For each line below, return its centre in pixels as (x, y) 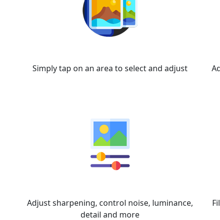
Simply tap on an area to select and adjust (110, 68)
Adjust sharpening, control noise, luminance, (110, 203)
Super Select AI (110, 51)
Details (110, 186)
